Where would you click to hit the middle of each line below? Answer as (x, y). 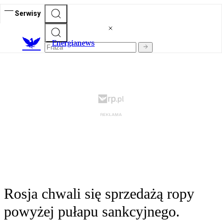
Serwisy (28, 13)
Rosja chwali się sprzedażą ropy (99, 194)
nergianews (76, 43)
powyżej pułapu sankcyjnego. (92, 212)
